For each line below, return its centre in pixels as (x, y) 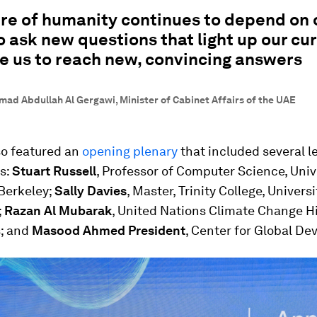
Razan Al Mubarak (58, 211)
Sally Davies (91, 191)
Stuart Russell (54, 171)
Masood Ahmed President (109, 230)
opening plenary (130, 151)
